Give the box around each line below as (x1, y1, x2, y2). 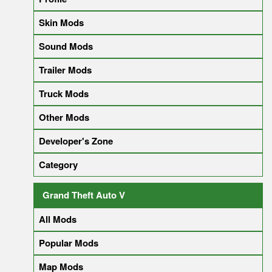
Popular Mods (39, 236, 98, 250)
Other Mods (39, 110, 89, 124)
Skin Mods (39, 16, 84, 29)
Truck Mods (39, 87, 89, 100)
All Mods (39, 212, 76, 226)
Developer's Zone (39, 134, 113, 148)
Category (39, 158, 78, 171)
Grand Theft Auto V (42, 188, 125, 202)
